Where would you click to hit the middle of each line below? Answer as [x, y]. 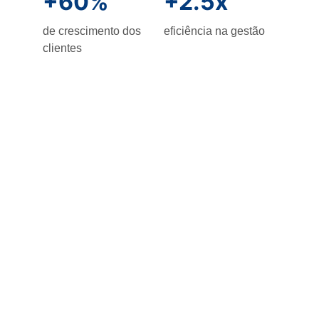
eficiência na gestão [214, 31]
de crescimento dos [93, 31]
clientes [62, 48]
